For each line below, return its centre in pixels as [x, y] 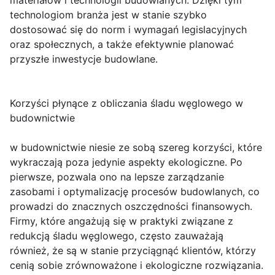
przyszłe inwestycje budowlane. [84, 59]
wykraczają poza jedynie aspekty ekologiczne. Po [126, 162]
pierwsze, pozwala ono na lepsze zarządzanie [117, 177]
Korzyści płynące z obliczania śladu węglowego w [126, 103]
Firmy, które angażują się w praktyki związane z [122, 221]
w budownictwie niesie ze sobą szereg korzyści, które [136, 148]
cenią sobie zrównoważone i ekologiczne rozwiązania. [137, 265]
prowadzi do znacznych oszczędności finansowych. [131, 207]
